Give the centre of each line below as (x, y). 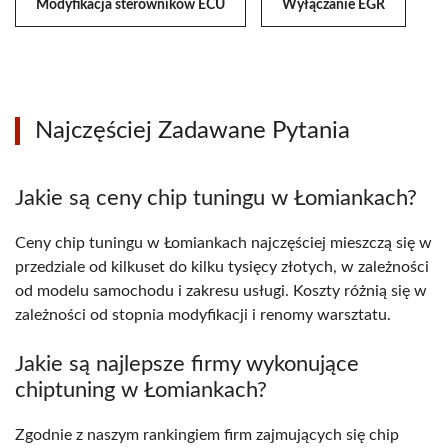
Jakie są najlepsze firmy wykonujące (187, 364)
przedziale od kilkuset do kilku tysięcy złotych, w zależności (222, 267)
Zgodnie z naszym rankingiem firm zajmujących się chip (207, 435)
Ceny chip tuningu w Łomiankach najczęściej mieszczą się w (223, 243)
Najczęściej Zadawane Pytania (192, 131)
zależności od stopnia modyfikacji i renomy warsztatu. (203, 315)
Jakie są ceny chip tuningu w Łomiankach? (216, 198)
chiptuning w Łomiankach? (141, 390)
